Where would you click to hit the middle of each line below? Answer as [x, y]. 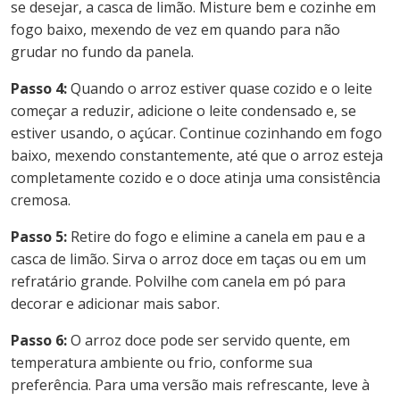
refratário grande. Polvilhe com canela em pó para [178, 282]
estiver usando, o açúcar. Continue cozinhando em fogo [196, 133]
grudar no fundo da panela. [102, 52]
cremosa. [41, 200]
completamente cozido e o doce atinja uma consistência [196, 178]
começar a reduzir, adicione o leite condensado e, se [183, 111]
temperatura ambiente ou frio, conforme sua [162, 363]
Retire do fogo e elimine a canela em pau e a [216, 237]
